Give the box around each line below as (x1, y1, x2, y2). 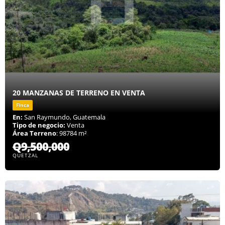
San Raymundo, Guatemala (23, 113, 105, 122)
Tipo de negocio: (13, 121, 65, 130)
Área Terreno (13, 129, 56, 138)
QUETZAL (13, 152, 38, 159)
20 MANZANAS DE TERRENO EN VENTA (13, 88, 145, 98)
